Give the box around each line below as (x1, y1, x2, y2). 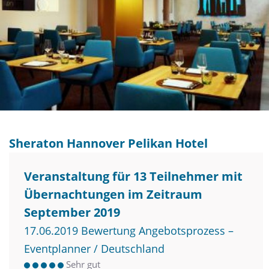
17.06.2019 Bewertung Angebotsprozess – (24, 223, 234, 238)
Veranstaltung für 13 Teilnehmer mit (24, 168, 243, 184)
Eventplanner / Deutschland (24, 241, 165, 256)
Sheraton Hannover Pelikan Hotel (9, 134, 208, 151)
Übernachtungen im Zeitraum (24, 186, 202, 202)
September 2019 (24, 204, 120, 220)
